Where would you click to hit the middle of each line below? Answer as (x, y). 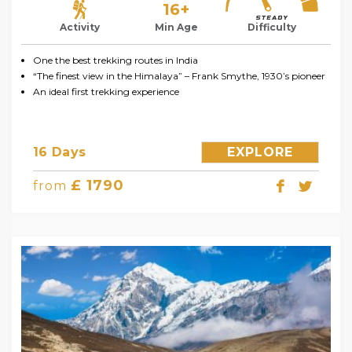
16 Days (60, 152)
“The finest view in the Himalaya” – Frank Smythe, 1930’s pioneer (179, 76)
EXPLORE (260, 152)
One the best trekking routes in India (115, 60)
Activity (80, 27)
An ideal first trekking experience (106, 92)
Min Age (176, 27)
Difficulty (272, 27)
